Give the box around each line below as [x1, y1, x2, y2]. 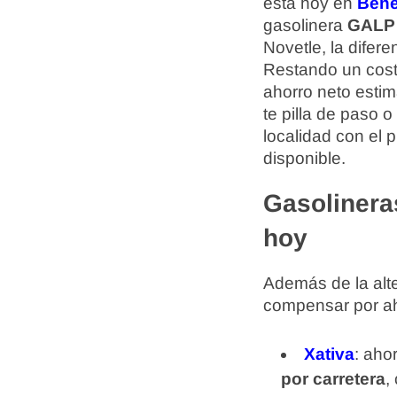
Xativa [304, 345, 354, 363]
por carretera [281, 370, 385, 388]
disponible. [263, 149, 346, 167]
